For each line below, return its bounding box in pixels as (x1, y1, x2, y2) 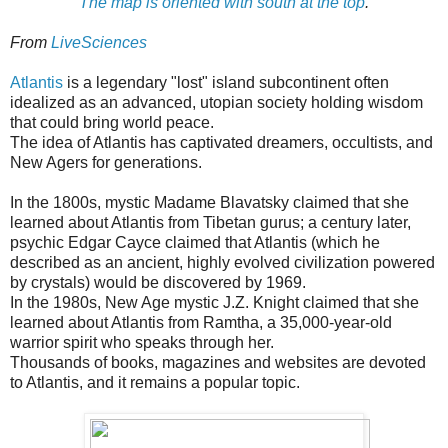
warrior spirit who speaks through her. (10, 333, 274, 351)
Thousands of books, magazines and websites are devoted (10, 353, 426, 371)
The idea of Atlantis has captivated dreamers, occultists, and (10, 133, 433, 151)
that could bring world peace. (10, 113, 214, 131)
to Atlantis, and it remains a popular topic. (10, 373, 300, 391)
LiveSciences (51, 33, 147, 51)
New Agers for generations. (10, 153, 202, 171)
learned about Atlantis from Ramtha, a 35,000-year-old (10, 313, 392, 331)
